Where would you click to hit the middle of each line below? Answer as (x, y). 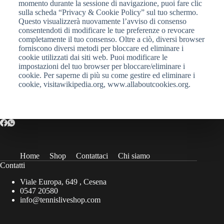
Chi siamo (134, 156)
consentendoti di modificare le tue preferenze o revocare (106, 30)
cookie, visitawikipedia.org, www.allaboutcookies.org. (104, 84)
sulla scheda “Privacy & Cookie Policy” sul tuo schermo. (108, 12)
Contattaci (92, 156)
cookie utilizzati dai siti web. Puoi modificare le (93, 57)
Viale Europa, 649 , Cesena (63, 181)
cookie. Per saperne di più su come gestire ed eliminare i (106, 75)
